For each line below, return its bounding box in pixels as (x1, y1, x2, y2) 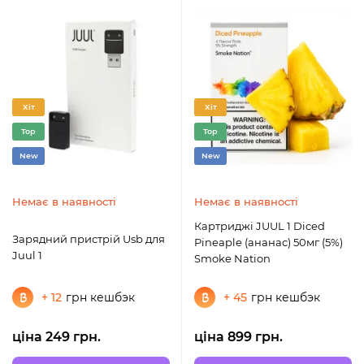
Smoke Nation (194, 252, 271, 266)
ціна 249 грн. (12, 329, 101, 345)
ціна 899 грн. (194, 329, 283, 345)
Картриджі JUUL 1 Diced (194, 219, 256, 233)
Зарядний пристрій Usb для (12, 232, 165, 246)
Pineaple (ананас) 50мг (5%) (194, 236, 343, 249)
